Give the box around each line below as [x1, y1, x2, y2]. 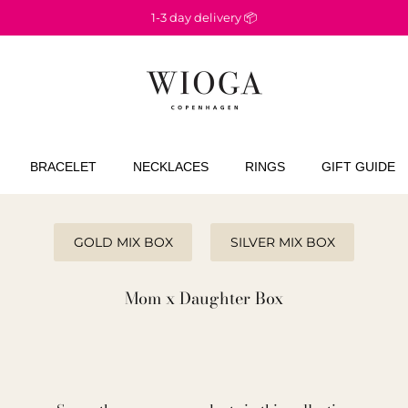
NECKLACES [133, 158, 209, 174]
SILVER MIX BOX [229, 234, 335, 251]
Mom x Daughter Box [125, 286, 283, 311]
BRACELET [30, 158, 97, 174]
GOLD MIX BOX [73, 234, 173, 251]
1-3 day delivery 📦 [151, 10, 257, 25]
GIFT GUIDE [321, 158, 395, 174]
